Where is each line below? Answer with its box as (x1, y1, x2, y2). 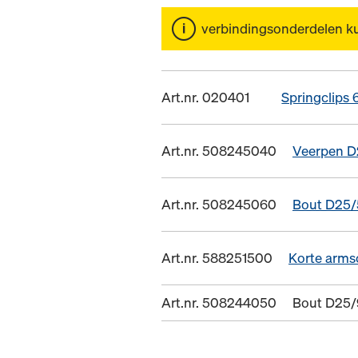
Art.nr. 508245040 (161, 141, 276, 161)
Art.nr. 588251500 (161, 249, 272, 268)
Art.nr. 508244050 (161, 293, 276, 312)
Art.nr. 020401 (161, 88, 249, 107)
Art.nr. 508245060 (161, 195, 276, 214)
